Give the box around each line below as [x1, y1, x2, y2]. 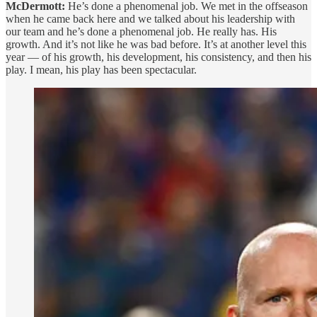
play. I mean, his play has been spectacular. [6, 63, 197, 76]
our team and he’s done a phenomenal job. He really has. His [6, 25, 277, 38]
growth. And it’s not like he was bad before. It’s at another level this [6, 38, 306, 50]
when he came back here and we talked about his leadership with [6, 12, 295, 25]
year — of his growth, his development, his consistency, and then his [6, 50, 311, 63]
